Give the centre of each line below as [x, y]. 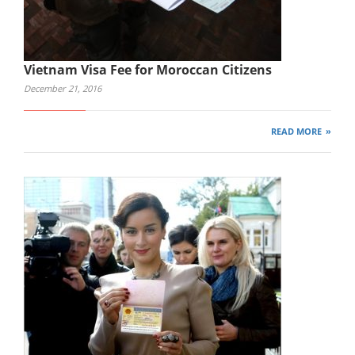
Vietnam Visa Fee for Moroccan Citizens [148, 70]
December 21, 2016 [63, 89]
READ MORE [297, 131]
